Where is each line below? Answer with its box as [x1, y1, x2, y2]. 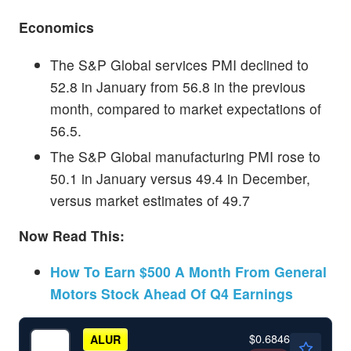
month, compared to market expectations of [50, 98, 321, 118]
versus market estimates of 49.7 [50, 190, 250, 210]
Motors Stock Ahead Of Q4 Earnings [50, 283, 293, 303]
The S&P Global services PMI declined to [50, 54, 309, 74]
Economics [19, 17, 94, 38]
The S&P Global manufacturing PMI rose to [50, 146, 320, 166]
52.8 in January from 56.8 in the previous [50, 76, 306, 96]
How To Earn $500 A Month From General [50, 261, 327, 281]
